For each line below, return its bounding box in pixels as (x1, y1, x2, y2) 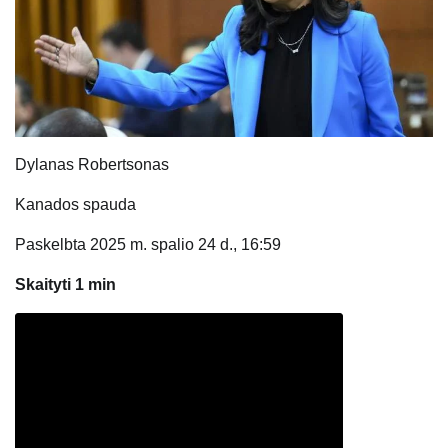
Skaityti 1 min (15, 276, 116, 294)
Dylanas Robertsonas (15, 156, 169, 174)
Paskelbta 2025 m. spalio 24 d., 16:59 (15, 236, 281, 254)
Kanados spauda (15, 196, 136, 214)
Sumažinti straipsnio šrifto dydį (177, 330, 357, 346)
